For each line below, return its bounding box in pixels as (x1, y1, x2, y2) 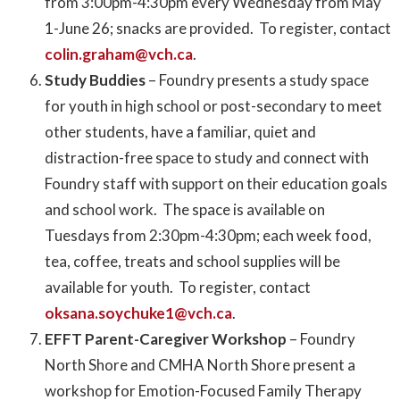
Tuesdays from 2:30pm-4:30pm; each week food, (45, 226, 371, 246)
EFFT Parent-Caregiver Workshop (45, 329, 289, 349)
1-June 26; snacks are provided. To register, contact (45, 19, 391, 38)
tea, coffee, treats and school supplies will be (45, 252, 340, 271)
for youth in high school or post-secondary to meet (45, 96, 382, 116)
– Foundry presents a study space (148, 71, 369, 90)
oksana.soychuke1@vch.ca (45, 304, 232, 323)
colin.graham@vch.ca (45, 45, 193, 64)
